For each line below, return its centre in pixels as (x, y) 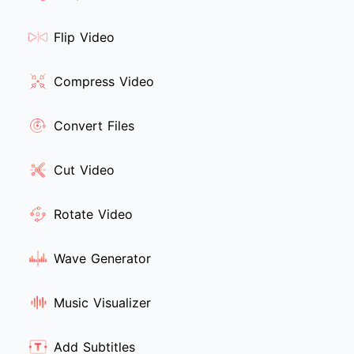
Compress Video (104, 82)
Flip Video (84, 38)
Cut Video (84, 170)
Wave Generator (102, 259)
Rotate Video (93, 215)
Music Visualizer (102, 303)
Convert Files (94, 126)
